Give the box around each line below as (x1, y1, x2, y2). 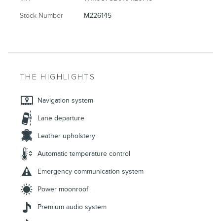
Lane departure (37, 113, 84, 122)
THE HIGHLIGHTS (20, 72, 96, 82)
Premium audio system (37, 202, 107, 211)
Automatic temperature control (37, 149, 130, 158)
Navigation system (37, 96, 93, 105)
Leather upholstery (37, 131, 95, 140)
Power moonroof (37, 184, 88, 193)
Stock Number (20, 11, 63, 20)
